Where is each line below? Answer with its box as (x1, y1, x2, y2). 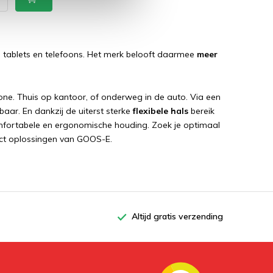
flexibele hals (133, 105, 188, 116)
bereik (188, 105, 214, 116)
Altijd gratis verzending (132, 211, 223, 222)
